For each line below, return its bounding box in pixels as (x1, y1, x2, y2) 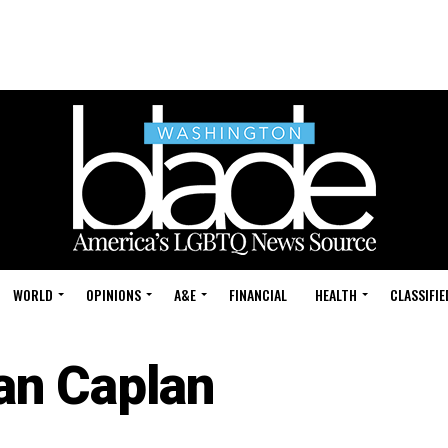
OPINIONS (86, 284, 141, 305)
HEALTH (315, 284, 357, 305)
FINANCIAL (229, 284, 287, 305)
